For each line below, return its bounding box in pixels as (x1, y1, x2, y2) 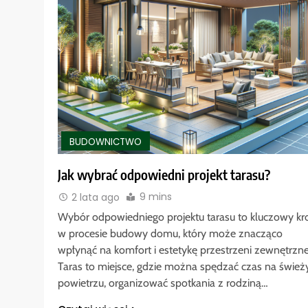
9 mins (140, 190, 172, 204)
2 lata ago (71, 190, 120, 204)
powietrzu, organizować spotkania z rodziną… (58, 276, 268, 289)
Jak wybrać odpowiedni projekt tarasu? (58, 166, 270, 184)
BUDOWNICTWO (69, 135, 142, 148)
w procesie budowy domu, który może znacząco (58, 226, 283, 240)
